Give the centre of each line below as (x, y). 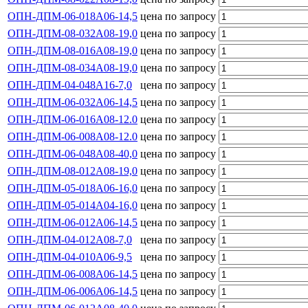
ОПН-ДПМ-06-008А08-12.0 (73, 136)
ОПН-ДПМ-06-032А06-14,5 (73, 102)
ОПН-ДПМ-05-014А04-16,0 (73, 205)
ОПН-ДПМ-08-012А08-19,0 (73, 170)
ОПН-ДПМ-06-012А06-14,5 (73, 222)
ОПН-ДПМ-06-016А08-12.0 (73, 119)
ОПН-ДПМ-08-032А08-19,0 (73, 33)
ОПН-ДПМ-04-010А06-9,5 (70, 256)
